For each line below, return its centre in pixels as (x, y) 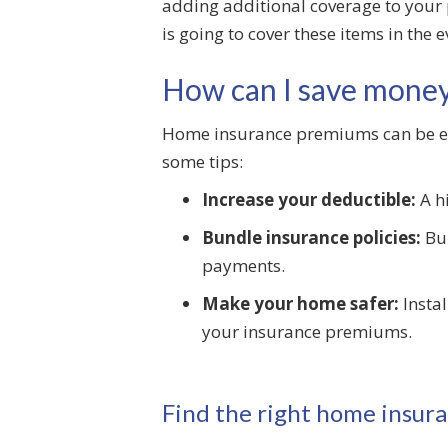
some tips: (202, 161)
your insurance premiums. (307, 331)
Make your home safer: (300, 303)
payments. (243, 265)
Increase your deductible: (309, 199)
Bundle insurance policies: (311, 237)
